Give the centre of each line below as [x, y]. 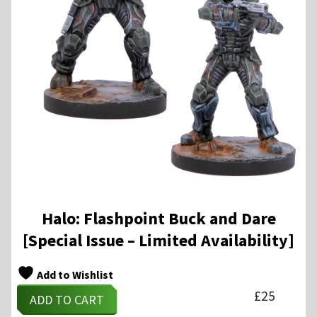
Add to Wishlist [74, 275]
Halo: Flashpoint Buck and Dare [158, 219]
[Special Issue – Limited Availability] [158, 241]
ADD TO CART [67, 299]
